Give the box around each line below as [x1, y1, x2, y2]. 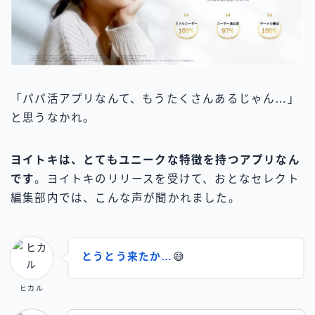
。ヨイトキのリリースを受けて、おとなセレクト [34, 173, 300, 186]
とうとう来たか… [82, 250, 173, 262]
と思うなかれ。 [11, 112, 96, 124]
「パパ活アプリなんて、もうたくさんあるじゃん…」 [11, 93, 300, 105]
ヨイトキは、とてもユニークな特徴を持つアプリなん [11, 154, 300, 167]
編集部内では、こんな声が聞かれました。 [11, 192, 240, 205]
